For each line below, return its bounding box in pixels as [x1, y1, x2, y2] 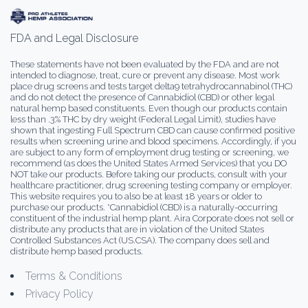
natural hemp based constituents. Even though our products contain [10, 103, 287, 114]
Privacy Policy [25, 287, 93, 301]
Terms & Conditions [25, 269, 122, 283]
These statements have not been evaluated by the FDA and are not [10, 59, 279, 70]
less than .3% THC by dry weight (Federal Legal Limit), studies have [10, 114, 276, 125]
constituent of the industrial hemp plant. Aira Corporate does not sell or [10, 213, 294, 224]
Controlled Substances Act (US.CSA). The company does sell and [10, 235, 269, 246]
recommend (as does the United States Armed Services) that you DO [10, 158, 287, 169]
